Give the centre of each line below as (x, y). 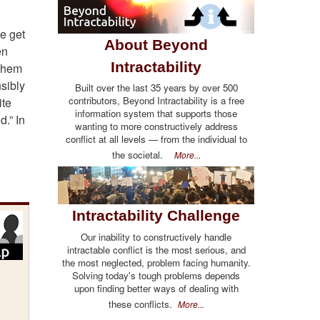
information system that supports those (156, 113)
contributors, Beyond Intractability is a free (156, 100)
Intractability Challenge (156, 216)
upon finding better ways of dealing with (156, 288)
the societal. (143, 154)
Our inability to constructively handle (156, 236)
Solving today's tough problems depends (156, 275)
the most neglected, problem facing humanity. (156, 262)
